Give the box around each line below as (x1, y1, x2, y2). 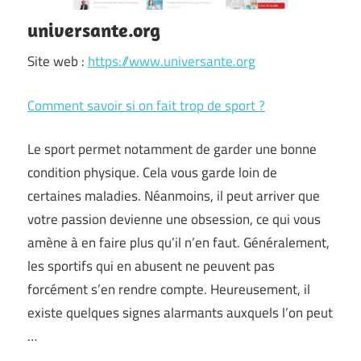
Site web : (27, 51, 88, 73)
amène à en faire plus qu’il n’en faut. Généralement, (27, 232, 330, 254)
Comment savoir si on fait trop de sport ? (27, 94, 265, 116)
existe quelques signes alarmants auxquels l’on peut (27, 302, 333, 324)
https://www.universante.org (88, 51, 255, 73)
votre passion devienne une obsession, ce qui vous (27, 209, 321, 230)
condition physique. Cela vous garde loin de (27, 162, 277, 184)
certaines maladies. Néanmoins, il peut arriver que (27, 185, 320, 207)
